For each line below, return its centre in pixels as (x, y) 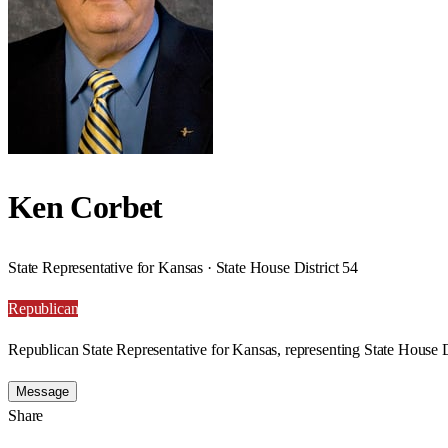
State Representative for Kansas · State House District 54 (183, 267)
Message (42, 391)
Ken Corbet (85, 207)
